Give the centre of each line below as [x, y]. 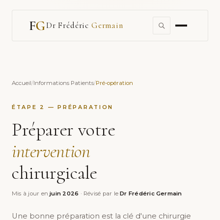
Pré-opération [114, 83]
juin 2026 [64, 193]
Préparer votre [64, 130]
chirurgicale [55, 173]
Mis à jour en [31, 193]
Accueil [22, 83]
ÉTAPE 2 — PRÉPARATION [63, 107]
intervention [51, 151]
